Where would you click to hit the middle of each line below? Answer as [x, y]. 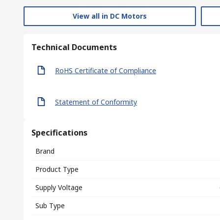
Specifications [59, 133]
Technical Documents [74, 47]
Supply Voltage [59, 187]
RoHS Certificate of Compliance [106, 70]
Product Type [57, 169]
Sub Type [50, 206]
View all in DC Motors [110, 16]
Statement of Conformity [96, 102]
